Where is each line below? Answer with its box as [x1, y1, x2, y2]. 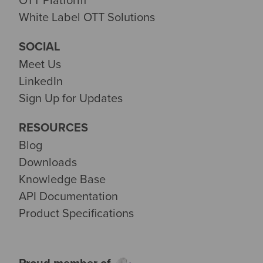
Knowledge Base [19, 170, 106, 188]
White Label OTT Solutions [19, 8, 155, 25]
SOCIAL [19, 37, 60, 55]
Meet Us [19, 55, 61, 72]
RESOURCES [19, 118, 88, 136]
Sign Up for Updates [19, 89, 123, 106]
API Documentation [19, 187, 118, 205]
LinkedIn [19, 72, 63, 89]
